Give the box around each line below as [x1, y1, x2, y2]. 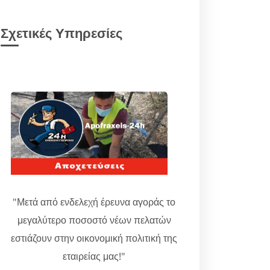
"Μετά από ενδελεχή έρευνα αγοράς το [13, 195, 175, 209]
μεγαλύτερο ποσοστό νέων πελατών [17, 213, 171, 227]
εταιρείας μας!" [63, 250, 125, 263]
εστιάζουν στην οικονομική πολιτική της [11, 231, 177, 245]
